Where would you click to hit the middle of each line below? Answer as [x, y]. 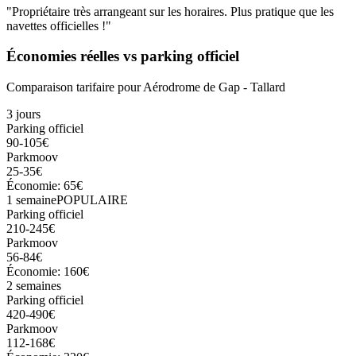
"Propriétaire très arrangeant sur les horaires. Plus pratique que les [170, 11]
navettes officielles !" [59, 25]
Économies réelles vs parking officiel [123, 56]
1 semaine [31, 200]
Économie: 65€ [44, 186]
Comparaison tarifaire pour [75, 87]
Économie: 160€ [48, 272]
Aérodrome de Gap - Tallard [214, 87]
